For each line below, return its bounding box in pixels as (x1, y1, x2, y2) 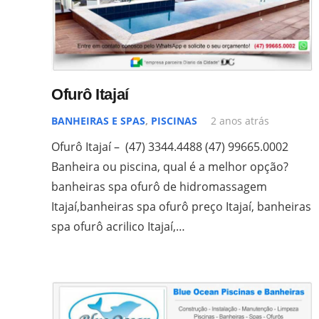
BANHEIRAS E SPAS (51, 113, 145, 127)
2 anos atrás (211, 113, 270, 127)
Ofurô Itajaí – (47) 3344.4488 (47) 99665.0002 (51, 138, 300, 155)
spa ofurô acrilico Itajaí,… (51, 218, 185, 234)
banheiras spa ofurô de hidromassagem (51, 178, 267, 194)
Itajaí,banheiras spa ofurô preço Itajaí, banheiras (51, 198, 311, 214)
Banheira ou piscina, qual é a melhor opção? (51, 158, 288, 174)
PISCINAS (151, 113, 197, 127)
